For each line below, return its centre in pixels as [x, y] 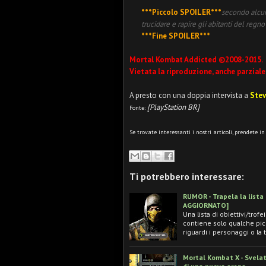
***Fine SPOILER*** [176, 36]
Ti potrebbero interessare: [187, 176]
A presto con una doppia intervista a [190, 95]
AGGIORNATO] [206, 205]
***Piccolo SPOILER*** [181, 12]
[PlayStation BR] [173, 107]
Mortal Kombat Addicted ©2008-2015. [197, 60]
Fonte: [138, 108]
